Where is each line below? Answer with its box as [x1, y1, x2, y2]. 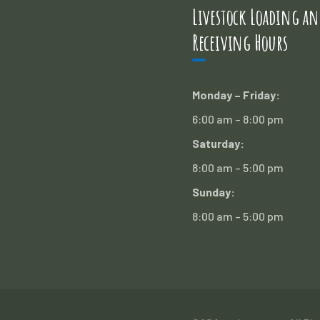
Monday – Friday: [191, 88, 280, 101]
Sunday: [191, 185, 235, 199]
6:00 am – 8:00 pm [191, 112, 284, 126]
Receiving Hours [191, 29, 288, 56]
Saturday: [191, 136, 244, 150]
